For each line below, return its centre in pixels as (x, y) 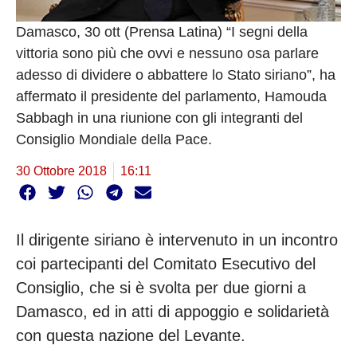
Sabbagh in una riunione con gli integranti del (159, 118)
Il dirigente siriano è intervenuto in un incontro (177, 240)
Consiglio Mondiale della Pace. (116, 139)
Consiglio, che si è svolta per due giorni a (161, 288)
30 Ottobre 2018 (61, 171)
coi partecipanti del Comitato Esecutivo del (166, 264)
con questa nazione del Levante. (133, 336)
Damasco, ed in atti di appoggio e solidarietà (173, 312)
